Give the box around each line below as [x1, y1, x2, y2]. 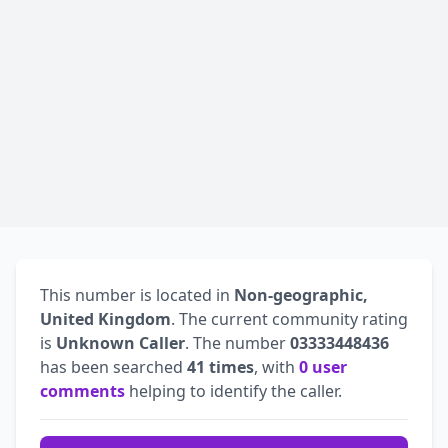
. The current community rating [171, 307, 408, 330]
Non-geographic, [234, 283, 368, 306]
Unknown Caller [56, 331, 185, 354]
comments [40, 379, 125, 402]
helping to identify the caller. [125, 379, 342, 402]
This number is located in [40, 283, 234, 306]
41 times [187, 355, 254, 378]
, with [254, 355, 299, 378]
